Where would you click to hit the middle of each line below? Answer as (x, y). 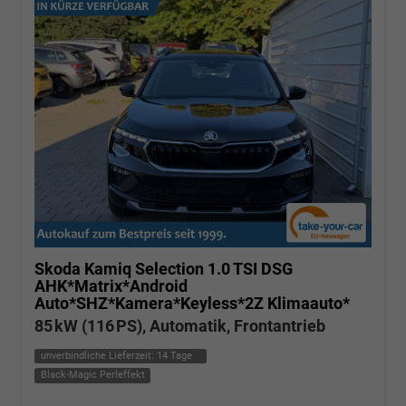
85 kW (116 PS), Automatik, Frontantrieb (180, 325)
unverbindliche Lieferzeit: (98, 356)
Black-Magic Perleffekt (92, 375)
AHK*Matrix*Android (111, 285)
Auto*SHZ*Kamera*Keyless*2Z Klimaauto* (192, 303)
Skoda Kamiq (83, 268)
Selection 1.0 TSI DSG (214, 268)
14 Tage (174, 356)
